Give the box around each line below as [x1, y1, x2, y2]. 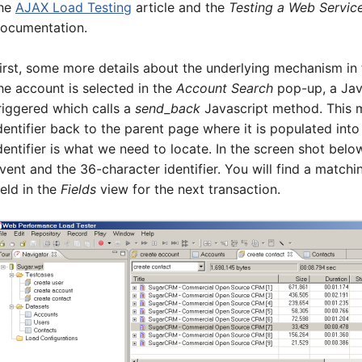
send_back [135, 100, 200, 116]
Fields [61, 181, 96, 197]
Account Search [176, 80, 273, 96]
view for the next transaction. [96, 181, 280, 197]
